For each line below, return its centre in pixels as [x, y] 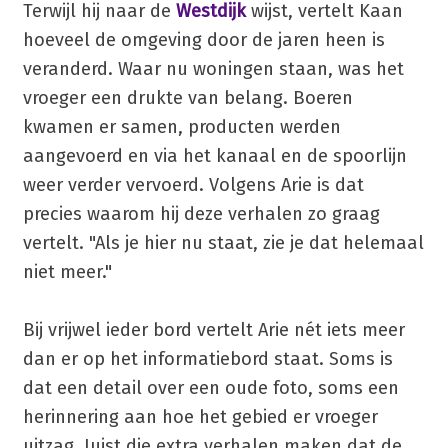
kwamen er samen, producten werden [181, 126]
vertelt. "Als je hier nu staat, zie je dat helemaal [223, 242]
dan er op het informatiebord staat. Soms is [207, 358]
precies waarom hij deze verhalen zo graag [201, 213]
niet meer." [67, 271]
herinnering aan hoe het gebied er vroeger [200, 416]
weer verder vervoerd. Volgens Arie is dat [193, 184]
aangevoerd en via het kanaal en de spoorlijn [214, 155]
